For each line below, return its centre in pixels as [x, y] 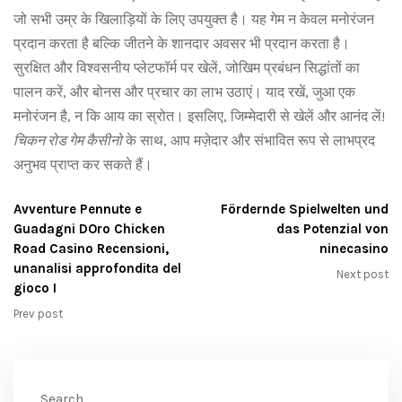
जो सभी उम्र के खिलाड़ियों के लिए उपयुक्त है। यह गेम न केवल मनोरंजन [194, 19]
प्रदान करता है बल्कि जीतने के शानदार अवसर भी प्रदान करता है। [182, 44]
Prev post [38, 314]
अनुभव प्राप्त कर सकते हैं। [83, 165]
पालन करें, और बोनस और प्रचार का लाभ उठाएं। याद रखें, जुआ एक [184, 92]
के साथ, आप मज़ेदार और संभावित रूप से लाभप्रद [249, 140]
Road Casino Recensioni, [91, 249]
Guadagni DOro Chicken [89, 229]
